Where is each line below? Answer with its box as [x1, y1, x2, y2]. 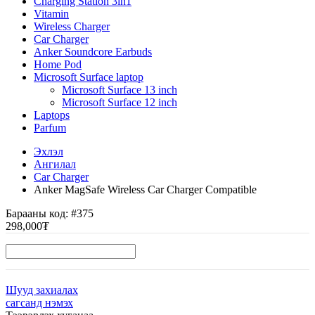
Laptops [34, 109, 70, 121]
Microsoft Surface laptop [34, 71, 143, 83]
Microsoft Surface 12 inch [62, 96, 177, 108]
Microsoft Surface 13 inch [62, 84, 177, 96]
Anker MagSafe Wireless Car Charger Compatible [34, 184, 257, 195]
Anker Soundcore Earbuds [34, 46, 152, 58]
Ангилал [34, 158, 76, 170]
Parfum [34, 122, 66, 134]
